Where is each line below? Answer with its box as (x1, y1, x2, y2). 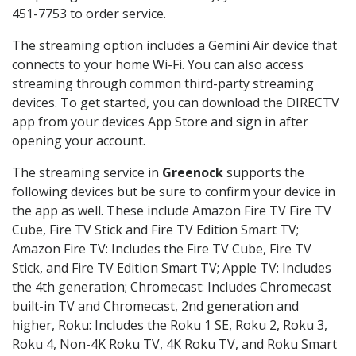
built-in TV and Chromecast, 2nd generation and (12, 297, 299, 315)
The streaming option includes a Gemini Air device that (12, 37, 337, 55)
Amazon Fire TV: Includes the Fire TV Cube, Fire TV (12, 240, 311, 258)
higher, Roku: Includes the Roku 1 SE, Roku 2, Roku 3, (12, 316, 327, 335)
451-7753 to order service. (12, 5, 166, 23)
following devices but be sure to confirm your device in (12, 183, 335, 201)
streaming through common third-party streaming (12, 75, 314, 93)
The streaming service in (12, 164, 162, 182)
